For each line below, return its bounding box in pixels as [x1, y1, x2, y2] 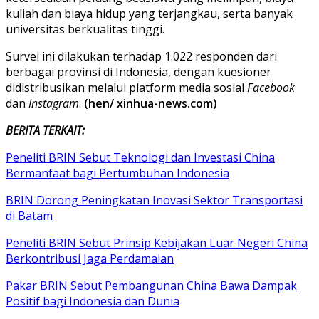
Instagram [26, 95, 79, 111]
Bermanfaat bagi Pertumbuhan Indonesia [6, 164, 229, 181]
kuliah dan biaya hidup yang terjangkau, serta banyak [6, 5, 293, 21]
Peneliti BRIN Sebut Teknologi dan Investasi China [6, 149, 275, 165]
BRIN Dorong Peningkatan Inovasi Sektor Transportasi [6, 192, 303, 208]
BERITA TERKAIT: [6, 122, 85, 138]
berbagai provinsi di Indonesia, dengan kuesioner [6, 63, 271, 80]
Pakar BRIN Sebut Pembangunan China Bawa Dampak [6, 277, 297, 293]
